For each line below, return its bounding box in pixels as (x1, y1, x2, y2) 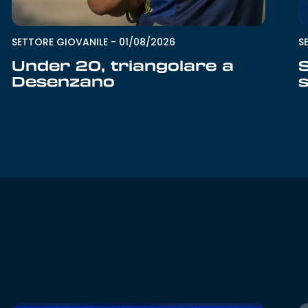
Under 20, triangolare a (11, 56, 234, 76)
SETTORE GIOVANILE (11, 35, 108, 49)
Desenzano (11, 71, 115, 91)
